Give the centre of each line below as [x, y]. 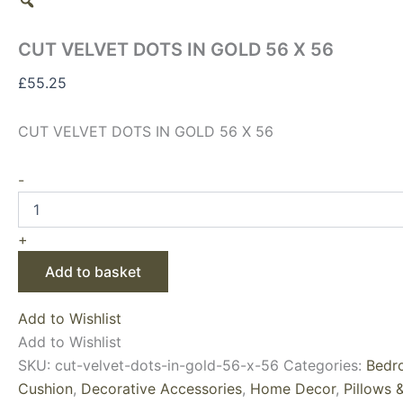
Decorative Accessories [161, 389]
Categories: [325, 365]
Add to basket [93, 272]
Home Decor [293, 389]
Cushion [45, 389]
